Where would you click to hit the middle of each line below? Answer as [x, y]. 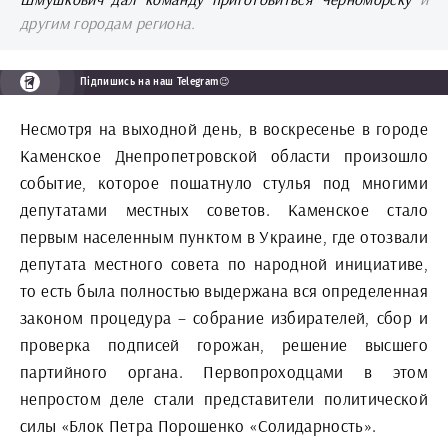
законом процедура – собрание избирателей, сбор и [224, 317]
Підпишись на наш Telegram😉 [155, 82]
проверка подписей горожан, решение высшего [224, 344]
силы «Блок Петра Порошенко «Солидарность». [198, 425]
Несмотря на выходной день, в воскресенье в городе [224, 128]
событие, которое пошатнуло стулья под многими [224, 182]
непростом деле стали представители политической [224, 398]
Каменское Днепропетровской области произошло [224, 155]
